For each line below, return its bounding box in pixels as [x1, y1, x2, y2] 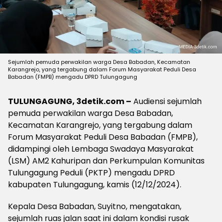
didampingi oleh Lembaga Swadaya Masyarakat [8, 143, 194, 155]
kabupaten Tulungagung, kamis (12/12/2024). [8, 179, 181, 190]
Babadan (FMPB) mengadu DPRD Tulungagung [8, 73, 137, 81]
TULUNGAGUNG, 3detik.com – [8, 96, 131, 107]
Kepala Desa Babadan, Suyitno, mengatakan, [8, 201, 181, 212]
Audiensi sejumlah [131, 96, 202, 107]
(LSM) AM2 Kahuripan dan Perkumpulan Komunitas [8, 155, 205, 166]
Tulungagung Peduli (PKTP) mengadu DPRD [8, 167, 175, 178]
